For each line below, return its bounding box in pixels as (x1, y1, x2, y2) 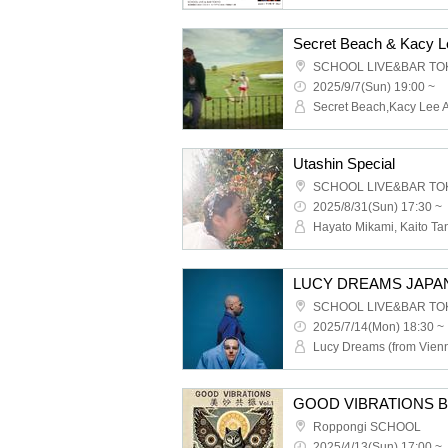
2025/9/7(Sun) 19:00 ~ (313, 80, 435, 94)
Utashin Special (293, 155, 395, 172)
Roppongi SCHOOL (313, 420, 421, 434)
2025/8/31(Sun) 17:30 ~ (313, 200, 442, 214)
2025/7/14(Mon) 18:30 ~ (313, 320, 444, 334)
